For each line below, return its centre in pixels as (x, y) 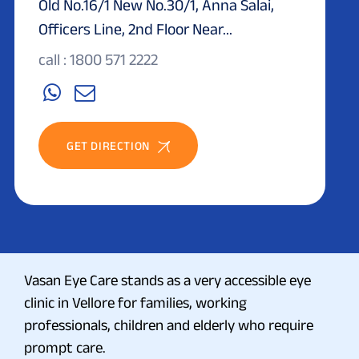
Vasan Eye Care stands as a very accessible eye (167, 280)
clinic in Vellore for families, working (135, 302)
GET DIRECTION (108, 145)
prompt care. (65, 347)
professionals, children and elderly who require (169, 325)
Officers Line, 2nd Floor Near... (135, 28)
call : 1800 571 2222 (98, 59)
